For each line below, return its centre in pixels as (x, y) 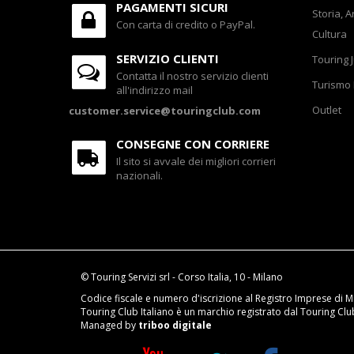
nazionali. (139, 175)
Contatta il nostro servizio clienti (192, 76)
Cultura (329, 34)
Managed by (109, 325)
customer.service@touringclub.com (165, 111)
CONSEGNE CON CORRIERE (193, 144)
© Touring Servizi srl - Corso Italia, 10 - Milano (182, 277)
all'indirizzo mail (154, 90)
